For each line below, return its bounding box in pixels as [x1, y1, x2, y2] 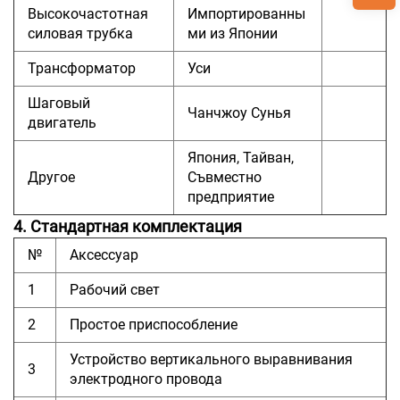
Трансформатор [28, 59, 136, 77]
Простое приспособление [70, 315, 237, 333]
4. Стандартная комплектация [13, 216, 242, 236]
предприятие [187, 187, 274, 205]
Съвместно [187, 168, 262, 186]
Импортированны [187, 4, 305, 22]
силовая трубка [28, 24, 133, 42]
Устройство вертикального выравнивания [70, 350, 353, 368]
